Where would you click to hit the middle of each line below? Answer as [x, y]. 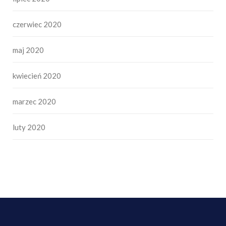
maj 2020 [28, 50]
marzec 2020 [34, 102]
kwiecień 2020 [37, 76]
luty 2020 [29, 127]
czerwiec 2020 [37, 24]
